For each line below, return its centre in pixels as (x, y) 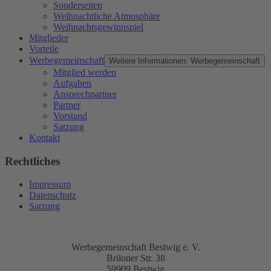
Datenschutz (53, 195)
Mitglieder (49, 38)
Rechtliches (32, 161)
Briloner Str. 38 (135, 258)
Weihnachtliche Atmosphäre (107, 16)
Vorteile (44, 48)
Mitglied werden (85, 72)
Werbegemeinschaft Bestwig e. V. (135, 247)
